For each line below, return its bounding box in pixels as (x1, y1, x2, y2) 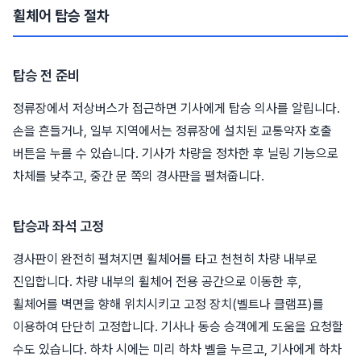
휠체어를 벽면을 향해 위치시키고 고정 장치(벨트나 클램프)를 (13, 297, 324, 313)
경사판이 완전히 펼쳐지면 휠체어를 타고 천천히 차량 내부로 (13, 251, 317, 268)
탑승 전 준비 (13, 67, 80, 85)
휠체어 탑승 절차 (13, 6, 110, 25)
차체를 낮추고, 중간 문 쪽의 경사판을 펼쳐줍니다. (13, 168, 264, 185)
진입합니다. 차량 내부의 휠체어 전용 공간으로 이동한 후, (13, 274, 301, 290)
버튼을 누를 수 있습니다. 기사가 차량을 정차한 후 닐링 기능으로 (13, 146, 338, 162)
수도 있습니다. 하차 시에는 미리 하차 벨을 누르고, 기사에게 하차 (13, 342, 342, 358)
